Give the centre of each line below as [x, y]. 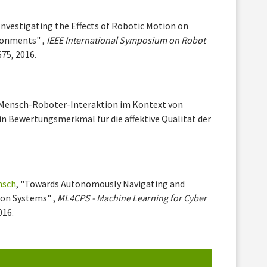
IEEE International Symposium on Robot [126, 40]
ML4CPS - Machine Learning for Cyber [132, 198]
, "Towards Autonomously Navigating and [101, 184]
